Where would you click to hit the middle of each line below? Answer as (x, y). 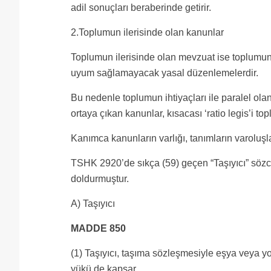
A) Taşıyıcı (93, 204)
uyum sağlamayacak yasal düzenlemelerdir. (165, 73)
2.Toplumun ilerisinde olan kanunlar (147, 32)
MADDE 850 (98, 228)
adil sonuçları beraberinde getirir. (141, 8)
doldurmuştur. (100, 179)
